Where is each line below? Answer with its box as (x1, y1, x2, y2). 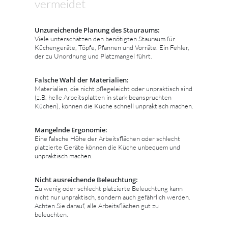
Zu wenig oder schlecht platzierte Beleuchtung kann (35, 184, 183, 192)
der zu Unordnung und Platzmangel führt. (35, 51, 152, 60)
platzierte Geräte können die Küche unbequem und (35, 142, 180, 151)
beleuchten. (35, 210, 68, 218)
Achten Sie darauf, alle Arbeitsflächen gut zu (35, 201, 159, 210)
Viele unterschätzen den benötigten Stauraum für (35, 34, 175, 43)
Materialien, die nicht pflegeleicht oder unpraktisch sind (35, 84, 192, 93)
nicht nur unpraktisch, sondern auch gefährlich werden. (35, 192, 190, 201)
